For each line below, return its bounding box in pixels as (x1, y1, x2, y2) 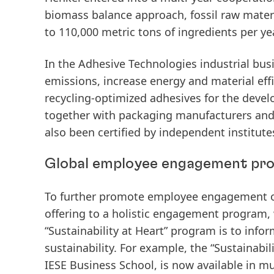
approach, (135, 7, 187, 22)
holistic (112, 206, 150, 221)
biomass (45, 7, 89, 22)
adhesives (150, 91, 201, 105)
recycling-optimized (45, 91, 147, 105)
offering (45, 206, 86, 221)
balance (92, 7, 132, 22)
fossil (190, 7, 218, 22)
